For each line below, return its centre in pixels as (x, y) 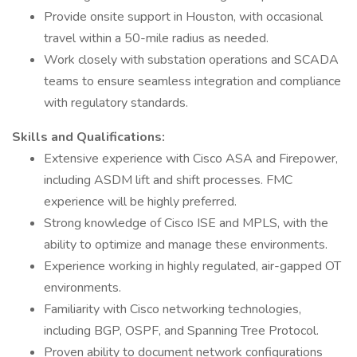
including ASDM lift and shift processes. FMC (168, 180)
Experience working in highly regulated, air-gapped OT (192, 266)
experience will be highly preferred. (140, 202)
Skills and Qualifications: (88, 137)
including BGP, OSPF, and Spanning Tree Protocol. (181, 331)
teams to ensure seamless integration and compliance (192, 81)
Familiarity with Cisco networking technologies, (173, 309)
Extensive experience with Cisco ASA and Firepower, (191, 159)
